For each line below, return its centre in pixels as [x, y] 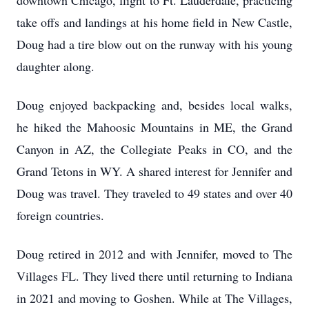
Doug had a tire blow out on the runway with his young [154, 44]
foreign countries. [60, 215]
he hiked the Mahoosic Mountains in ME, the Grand [154, 127]
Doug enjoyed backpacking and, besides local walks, [154, 105]
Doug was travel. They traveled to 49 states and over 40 [154, 193]
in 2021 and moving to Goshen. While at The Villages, [154, 298]
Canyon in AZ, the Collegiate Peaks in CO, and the [154, 149]
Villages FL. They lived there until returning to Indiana [154, 276]
